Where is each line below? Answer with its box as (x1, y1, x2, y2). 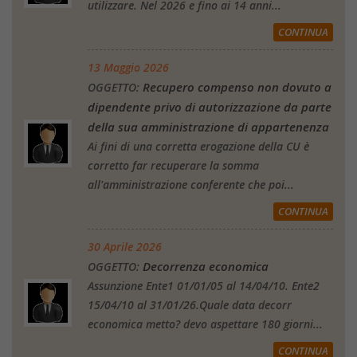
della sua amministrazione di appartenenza (88, 119, 329, 135)
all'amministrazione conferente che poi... (88, 177, 294, 193)
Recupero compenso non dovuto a (143, 79, 331, 96)
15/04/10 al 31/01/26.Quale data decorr (88, 297, 292, 313)
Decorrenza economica (143, 258, 269, 275)
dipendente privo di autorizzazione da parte (88, 99, 331, 116)
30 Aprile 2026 (88, 239, 162, 255)
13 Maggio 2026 (88, 60, 169, 76)
